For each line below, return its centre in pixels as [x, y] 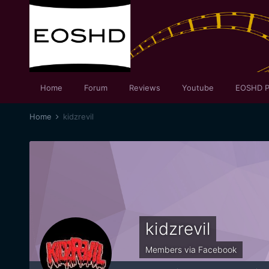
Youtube [198, 88]
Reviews [144, 88]
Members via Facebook [191, 249]
